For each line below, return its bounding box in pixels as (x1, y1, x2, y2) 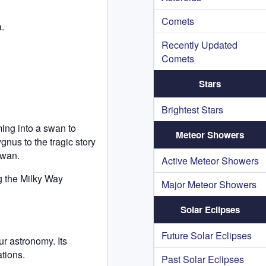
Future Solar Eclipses (161, 229, 252, 242)
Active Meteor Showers (161, 154, 259, 167)
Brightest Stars (161, 103, 223, 116)
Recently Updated (161, 38, 237, 52)
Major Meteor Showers (161, 178, 256, 191)
